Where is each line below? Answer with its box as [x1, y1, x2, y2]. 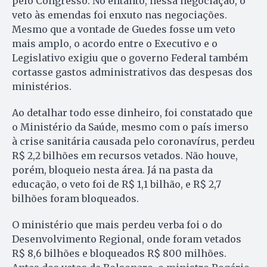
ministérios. [12, 80, 72, 93]
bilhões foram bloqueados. [12, 193, 139, 205]
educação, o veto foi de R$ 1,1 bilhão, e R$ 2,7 [12, 178, 221, 191]
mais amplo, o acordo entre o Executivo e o [12, 38, 218, 50]
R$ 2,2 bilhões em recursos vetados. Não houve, [12, 150, 238, 162]
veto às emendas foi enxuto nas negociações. [12, 9, 227, 21]
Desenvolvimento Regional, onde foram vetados [12, 233, 241, 246]
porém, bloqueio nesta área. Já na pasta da [12, 164, 213, 176]
